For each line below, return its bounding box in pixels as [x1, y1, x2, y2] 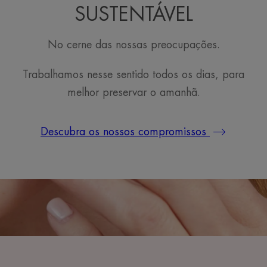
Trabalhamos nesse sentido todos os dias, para [23, 69, 244, 80]
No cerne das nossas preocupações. [47, 39, 220, 50]
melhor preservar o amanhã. [67, 86, 200, 98]
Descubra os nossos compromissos [41, 126, 210, 137]
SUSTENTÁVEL [74, 5, 193, 24]
